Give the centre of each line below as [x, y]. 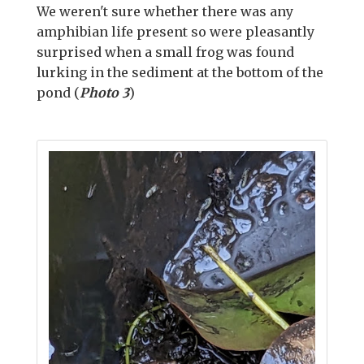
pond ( [58, 93]
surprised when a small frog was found [165, 52]
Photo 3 [104, 93]
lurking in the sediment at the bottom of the [180, 72]
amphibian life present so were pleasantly [175, 32]
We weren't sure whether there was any [165, 11]
